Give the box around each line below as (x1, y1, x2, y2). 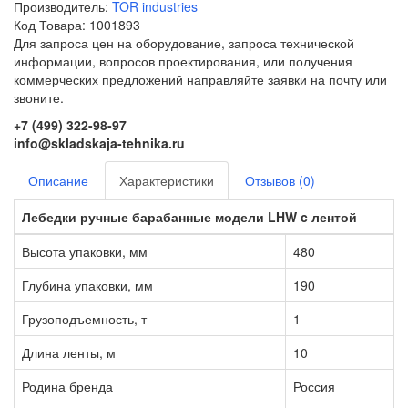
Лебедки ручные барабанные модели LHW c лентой (22, 208, 357, 226)
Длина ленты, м (22, 343, 116, 362)
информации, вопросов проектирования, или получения (14, 52, 352, 70)
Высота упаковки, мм (22, 242, 148, 260)
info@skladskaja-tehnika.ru (14, 134, 185, 152)
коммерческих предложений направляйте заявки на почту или (14, 70, 387, 88)
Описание (28, 171, 88, 189)
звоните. (14, 88, 64, 107)
